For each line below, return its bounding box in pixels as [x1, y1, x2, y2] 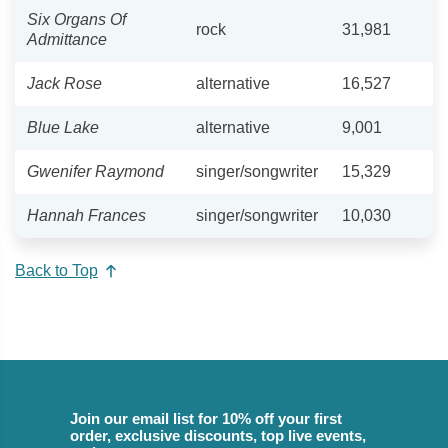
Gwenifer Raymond [27, 162, 164, 180]
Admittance [27, 30, 107, 48]
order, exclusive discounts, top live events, [70, 427, 366, 445]
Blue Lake [27, 118, 99, 136]
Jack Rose [27, 74, 102, 92]
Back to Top [15, 262, 98, 280]
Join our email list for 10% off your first [70, 410, 342, 428]
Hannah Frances [27, 206, 146, 224]
